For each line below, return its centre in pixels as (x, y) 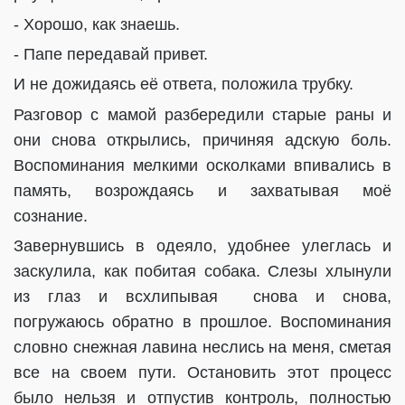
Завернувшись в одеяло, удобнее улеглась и (202, 246)
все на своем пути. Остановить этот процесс (202, 373)
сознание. (51, 216)
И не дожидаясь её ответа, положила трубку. (184, 85)
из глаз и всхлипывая (125, 297)
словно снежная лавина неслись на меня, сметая (202, 348)
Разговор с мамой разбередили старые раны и (202, 114)
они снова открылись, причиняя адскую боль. (202, 140)
